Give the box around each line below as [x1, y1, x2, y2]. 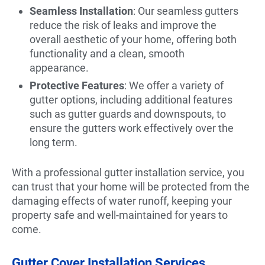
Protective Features [30, 79, 124, 92]
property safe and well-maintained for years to [12, 208, 228, 221]
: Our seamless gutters [133, 4, 238, 17]
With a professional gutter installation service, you [12, 166, 244, 179]
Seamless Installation [30, 4, 133, 17]
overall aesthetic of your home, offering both [30, 33, 237, 46]
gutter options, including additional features [30, 93, 232, 106]
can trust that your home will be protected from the [12, 180, 250, 193]
